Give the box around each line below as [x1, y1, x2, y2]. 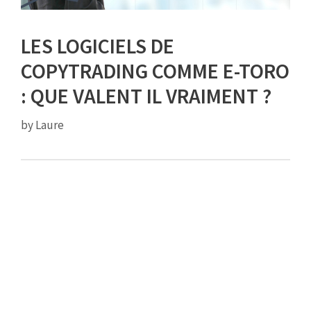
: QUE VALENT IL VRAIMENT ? [21, 83, 271, 110]
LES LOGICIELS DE [21, 33, 174, 60]
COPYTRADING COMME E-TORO [21, 58, 289, 85]
